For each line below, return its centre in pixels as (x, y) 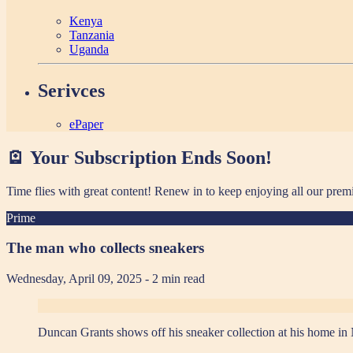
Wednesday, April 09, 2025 (76, 279)
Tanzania (92, 35)
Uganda (89, 50)
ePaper (86, 124)
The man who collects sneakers (105, 248)
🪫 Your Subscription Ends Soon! (139, 157)
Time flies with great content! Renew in (106, 191)
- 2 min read (175, 279)
